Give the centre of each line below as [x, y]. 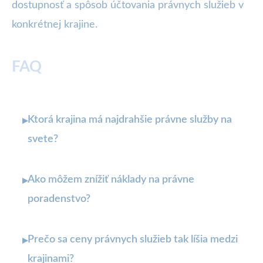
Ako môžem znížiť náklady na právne [111, 180]
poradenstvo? [59, 199]
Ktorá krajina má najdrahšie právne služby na [130, 120]
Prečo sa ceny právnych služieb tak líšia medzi [133, 240]
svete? [43, 139]
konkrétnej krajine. [55, 25]
